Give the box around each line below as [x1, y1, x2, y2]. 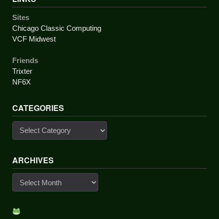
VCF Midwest [12, 35, 56, 43]
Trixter [12, 67, 32, 75]
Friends [12, 56, 38, 65]
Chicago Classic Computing [12, 24, 101, 32]
